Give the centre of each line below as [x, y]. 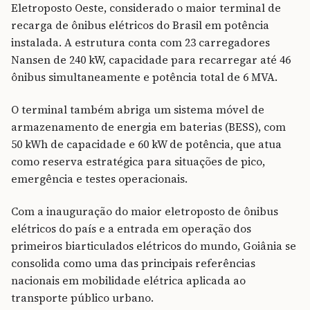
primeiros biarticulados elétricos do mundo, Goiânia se [154, 246]
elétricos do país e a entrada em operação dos [131, 229]
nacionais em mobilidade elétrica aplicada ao [128, 281]
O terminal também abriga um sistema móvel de [138, 110]
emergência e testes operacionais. [99, 179]
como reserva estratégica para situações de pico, [138, 162]
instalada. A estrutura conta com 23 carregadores [140, 43]
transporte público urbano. [82, 298]
